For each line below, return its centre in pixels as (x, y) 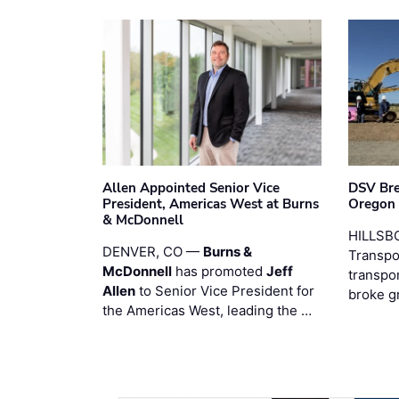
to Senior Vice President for (225, 291)
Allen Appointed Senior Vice (191, 188)
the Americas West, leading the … (207, 311)
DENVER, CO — (153, 252)
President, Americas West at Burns (211, 204)
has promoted (219, 272)
